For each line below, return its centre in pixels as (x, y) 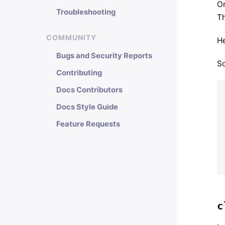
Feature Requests (88, 124)
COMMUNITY (71, 37)
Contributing (79, 73)
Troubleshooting (86, 12)
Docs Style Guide (87, 107)
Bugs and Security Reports (104, 56)
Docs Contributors (89, 90)
